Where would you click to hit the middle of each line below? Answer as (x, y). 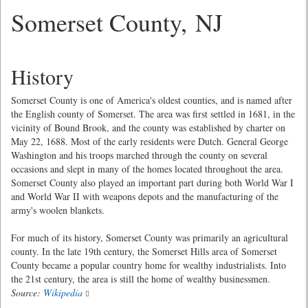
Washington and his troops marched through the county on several (139, 155)
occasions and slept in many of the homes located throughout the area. (147, 169)
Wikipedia (63, 293)
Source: (27, 293)
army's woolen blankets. (58, 210)
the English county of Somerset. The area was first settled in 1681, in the (153, 114)
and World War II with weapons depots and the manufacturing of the (145, 196)
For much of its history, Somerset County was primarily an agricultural (150, 238)
